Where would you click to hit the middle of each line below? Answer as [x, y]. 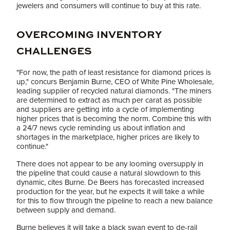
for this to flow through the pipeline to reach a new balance [114, 201]
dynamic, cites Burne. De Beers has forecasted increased [110, 182]
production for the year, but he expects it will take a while [110, 191]
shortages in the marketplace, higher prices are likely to [108, 137]
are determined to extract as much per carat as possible [109, 100]
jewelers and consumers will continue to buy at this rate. [109, 6]
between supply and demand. [66, 210]
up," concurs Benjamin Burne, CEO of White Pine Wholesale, [115, 82]
